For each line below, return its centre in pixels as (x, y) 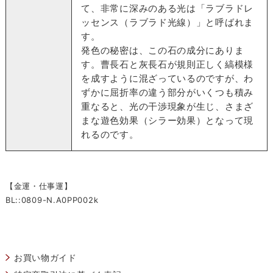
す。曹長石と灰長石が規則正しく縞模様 (167, 64)
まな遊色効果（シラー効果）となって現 (167, 120)
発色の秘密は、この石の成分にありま (163, 50)
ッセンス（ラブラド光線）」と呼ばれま (167, 22)
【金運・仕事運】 (39, 186)
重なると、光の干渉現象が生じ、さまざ (167, 106)
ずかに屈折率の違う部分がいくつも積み (167, 92)
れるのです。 (110, 134)
